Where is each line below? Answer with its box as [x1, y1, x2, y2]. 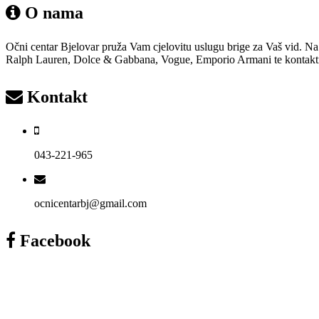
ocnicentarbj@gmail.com [34, 197, 147, 209]
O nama [21, 3, 83, 22]
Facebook [16, 231, 90, 250]
